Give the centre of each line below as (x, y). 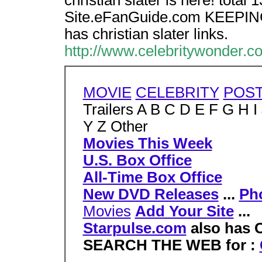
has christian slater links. (146, 34)
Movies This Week (147, 143)
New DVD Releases (151, 194)
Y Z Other (115, 126)
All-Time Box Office (152, 177)
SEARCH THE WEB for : (171, 245)
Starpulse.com (135, 228)
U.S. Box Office (137, 160)
